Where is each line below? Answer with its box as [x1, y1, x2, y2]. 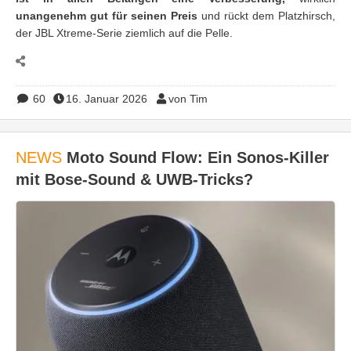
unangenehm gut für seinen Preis [16, 9, 201, 22]
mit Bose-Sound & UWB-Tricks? [16, 170, 253, 188]
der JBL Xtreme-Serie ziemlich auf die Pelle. [16, 26, 233, 39]
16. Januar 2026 [66, 92, 147, 105]
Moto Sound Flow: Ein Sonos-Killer [62, 148, 329, 166]
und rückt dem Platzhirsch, [201, 9, 335, 22]
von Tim [168, 92, 208, 105]
